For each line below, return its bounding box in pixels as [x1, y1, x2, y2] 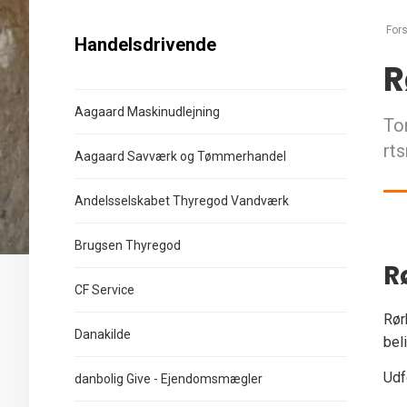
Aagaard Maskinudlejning [74, 104, 220, 119]
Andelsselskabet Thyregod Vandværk [74, 194, 289, 208]
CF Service [74, 283, 134, 297]
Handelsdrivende [74, 34, 216, 55]
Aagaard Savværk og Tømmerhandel [74, 149, 286, 164]
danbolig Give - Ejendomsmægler [74, 372, 263, 386]
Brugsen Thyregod [74, 238, 181, 253]
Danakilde [74, 327, 131, 342]
